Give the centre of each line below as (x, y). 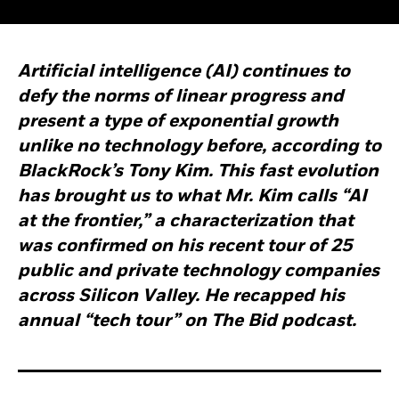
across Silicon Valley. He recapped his (181, 297)
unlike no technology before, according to (199, 147)
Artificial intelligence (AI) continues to (184, 72)
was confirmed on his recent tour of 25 (185, 247)
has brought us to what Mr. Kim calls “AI (192, 197)
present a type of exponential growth (178, 122)
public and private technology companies (199, 272)
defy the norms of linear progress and (181, 97)
